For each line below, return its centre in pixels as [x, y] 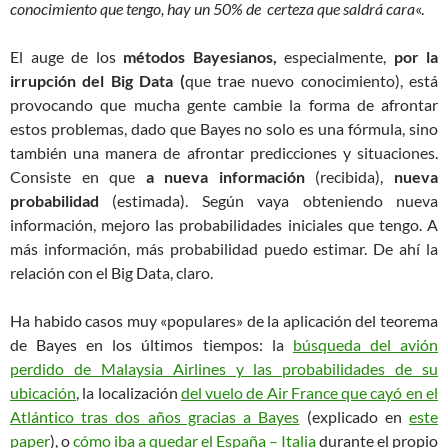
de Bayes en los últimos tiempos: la [151, 344]
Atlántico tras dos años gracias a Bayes [155, 416]
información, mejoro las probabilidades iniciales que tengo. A [224, 224]
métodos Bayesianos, [200, 56]
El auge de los [66, 56]
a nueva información [220, 176]
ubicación [43, 392]
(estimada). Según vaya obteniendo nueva [268, 200]
